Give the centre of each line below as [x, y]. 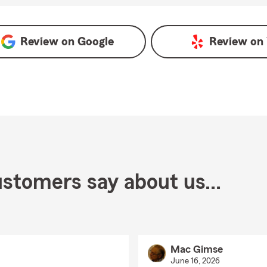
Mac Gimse [196, 249]
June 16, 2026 [195, 261]
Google [96, 42]
